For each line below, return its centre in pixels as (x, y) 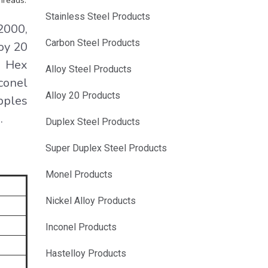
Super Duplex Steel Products (106, 148)
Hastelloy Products (86, 253)
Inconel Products (81, 227)
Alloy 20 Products (83, 95)
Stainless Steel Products (98, 16)
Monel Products (79, 174)
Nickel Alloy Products (91, 201)
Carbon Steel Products (93, 43)
